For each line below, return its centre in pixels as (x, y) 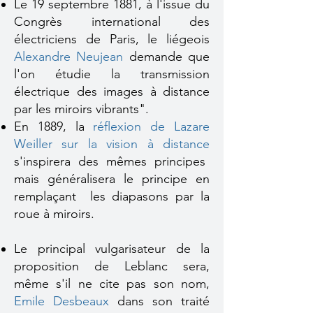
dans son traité (159, 301)
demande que (167, 57)
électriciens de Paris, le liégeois (112, 39)
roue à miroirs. (54, 214)
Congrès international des (112, 22)
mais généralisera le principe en (112, 179)
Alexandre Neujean (69, 57)
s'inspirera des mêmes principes (110, 161)
